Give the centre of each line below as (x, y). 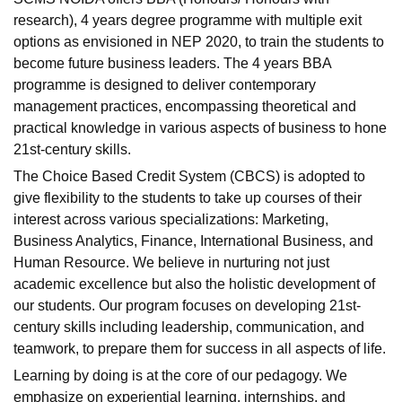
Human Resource (70, 263)
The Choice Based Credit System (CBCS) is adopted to (189, 177)
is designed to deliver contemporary (201, 85)
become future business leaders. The (131, 64)
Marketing (293, 220)
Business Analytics (74, 241)
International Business (271, 241)
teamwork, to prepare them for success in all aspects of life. (200, 349)
